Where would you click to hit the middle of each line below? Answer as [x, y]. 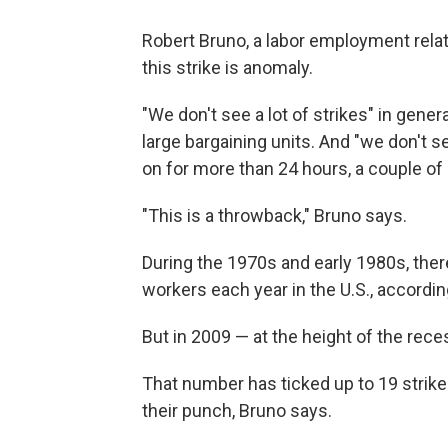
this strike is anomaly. [227, 67]
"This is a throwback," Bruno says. [274, 215]
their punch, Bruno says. [237, 410]
